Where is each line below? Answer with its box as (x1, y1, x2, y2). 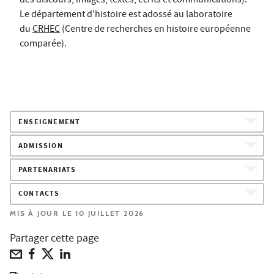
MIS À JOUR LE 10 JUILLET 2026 (10, 208, 145, 218)
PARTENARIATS (18, 165, 76, 177)
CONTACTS (18, 188, 60, 201)
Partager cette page (10, 231, 99, 248)
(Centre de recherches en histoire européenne (60, 22, 251, 37)
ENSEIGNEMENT (18, 116, 81, 128)
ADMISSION (18, 140, 63, 152)
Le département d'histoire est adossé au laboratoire (20, 7, 232, 23)
